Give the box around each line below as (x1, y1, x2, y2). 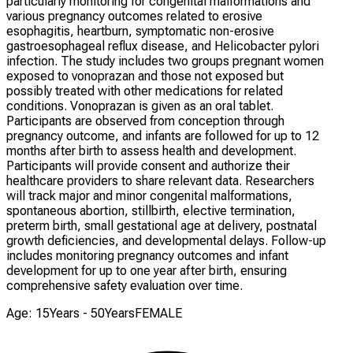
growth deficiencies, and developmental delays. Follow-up (6, 233, 326, 249)
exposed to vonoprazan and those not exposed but (6, 69, 284, 84)
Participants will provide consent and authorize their (6, 158, 290, 174)
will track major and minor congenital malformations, (6, 188, 292, 204)
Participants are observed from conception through (6, 113, 284, 129)
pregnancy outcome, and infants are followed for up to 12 (6, 128, 319, 144)
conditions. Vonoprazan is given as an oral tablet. (6, 98, 273, 114)
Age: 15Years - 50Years (6, 306, 135, 321)
